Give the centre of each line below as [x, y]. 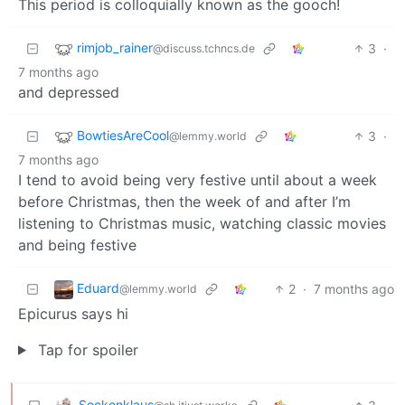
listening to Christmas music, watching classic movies [202, 223]
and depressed [69, 92]
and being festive [77, 245]
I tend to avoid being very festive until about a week [198, 179]
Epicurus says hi [73, 313]
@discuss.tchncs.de [204, 48]
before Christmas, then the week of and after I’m [184, 201]
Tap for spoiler [85, 349]
